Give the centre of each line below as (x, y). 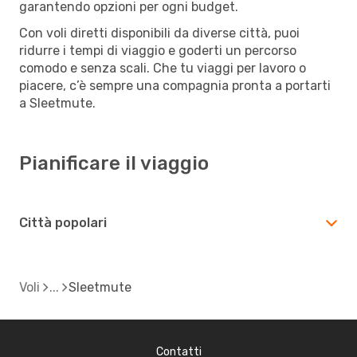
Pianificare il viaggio (114, 163)
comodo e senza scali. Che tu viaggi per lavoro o (163, 68)
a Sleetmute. (57, 103)
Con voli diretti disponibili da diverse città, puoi (159, 33)
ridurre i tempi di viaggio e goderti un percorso (158, 50)
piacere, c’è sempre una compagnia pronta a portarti (175, 85)
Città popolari (63, 222)
